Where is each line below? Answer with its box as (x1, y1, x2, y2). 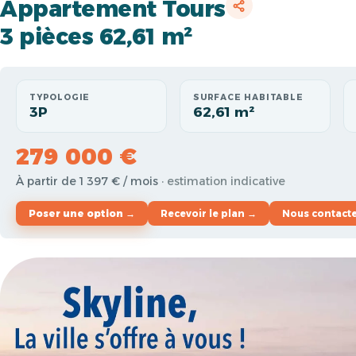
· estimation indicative (161, 174, 285, 188)
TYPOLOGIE (29, 92, 91, 103)
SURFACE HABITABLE (193, 92, 304, 103)
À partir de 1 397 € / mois (16, 174, 161, 188)
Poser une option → (29, 207, 135, 219)
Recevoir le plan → (161, 207, 257, 219)
